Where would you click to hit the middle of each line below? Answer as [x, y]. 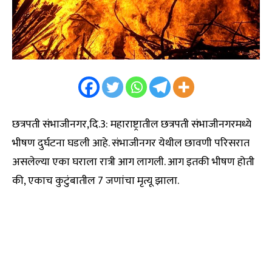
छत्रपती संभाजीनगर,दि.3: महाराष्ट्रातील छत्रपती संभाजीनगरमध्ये [132, 124]
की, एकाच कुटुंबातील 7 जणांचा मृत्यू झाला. [96, 181]
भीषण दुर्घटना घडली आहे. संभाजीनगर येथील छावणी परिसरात [131, 143]
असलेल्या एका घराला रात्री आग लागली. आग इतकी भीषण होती [133, 162]
